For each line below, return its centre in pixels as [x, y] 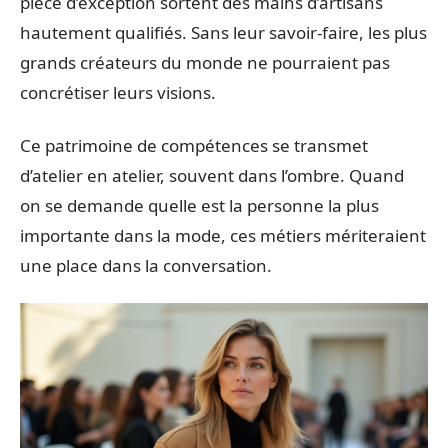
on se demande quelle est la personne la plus [199, 205]
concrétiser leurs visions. [118, 93]
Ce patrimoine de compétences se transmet [194, 145]
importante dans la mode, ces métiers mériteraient [223, 235]
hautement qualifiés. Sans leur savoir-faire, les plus [223, 33]
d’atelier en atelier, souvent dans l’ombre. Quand [212, 175]
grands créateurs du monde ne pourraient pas [205, 63]
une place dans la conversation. [146, 265]
